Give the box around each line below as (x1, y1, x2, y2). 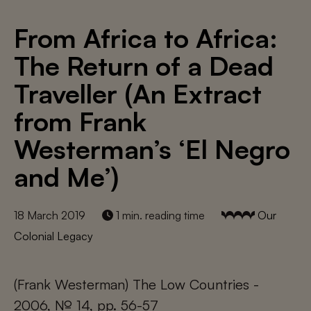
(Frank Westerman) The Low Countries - (14, 276, 259, 293)
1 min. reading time (113, 208, 205, 222)
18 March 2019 (14, 208, 85, 222)
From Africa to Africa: (14, 22, 278, 54)
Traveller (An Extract (14, 77, 262, 110)
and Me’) (14, 160, 119, 193)
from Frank (14, 105, 146, 137)
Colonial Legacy (14, 229, 93, 243)
